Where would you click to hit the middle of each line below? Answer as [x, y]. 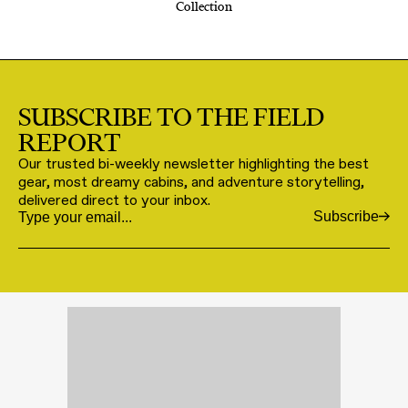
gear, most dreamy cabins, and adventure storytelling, [191, 181]
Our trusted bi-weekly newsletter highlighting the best [194, 163]
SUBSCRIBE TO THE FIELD [171, 116]
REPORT [70, 142]
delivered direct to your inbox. [114, 199]
